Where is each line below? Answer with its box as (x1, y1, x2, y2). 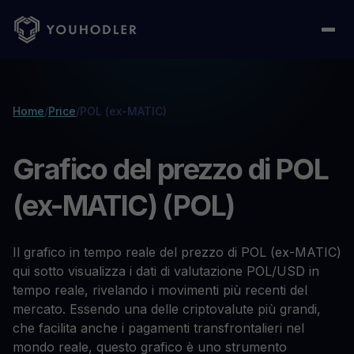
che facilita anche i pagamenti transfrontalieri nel (13, 320, 304, 336)
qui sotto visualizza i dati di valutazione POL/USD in (13, 263, 319, 279)
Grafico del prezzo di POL (13, 152, 328, 186)
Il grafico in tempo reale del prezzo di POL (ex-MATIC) (13, 244, 341, 260)
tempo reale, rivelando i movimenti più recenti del (13, 282, 307, 298)
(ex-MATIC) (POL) (13, 188, 235, 223)
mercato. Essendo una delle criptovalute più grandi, (13, 301, 321, 317)
